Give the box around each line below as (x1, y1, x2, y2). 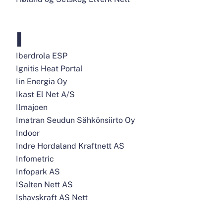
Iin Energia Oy (16, 77, 67, 86)
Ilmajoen (16, 103, 48, 112)
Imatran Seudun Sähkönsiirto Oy (16, 115, 135, 125)
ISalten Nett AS (16, 180, 73, 189)
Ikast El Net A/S (16, 90, 75, 99)
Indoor (16, 128, 40, 138)
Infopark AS (16, 167, 60, 176)
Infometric (16, 154, 54, 164)
